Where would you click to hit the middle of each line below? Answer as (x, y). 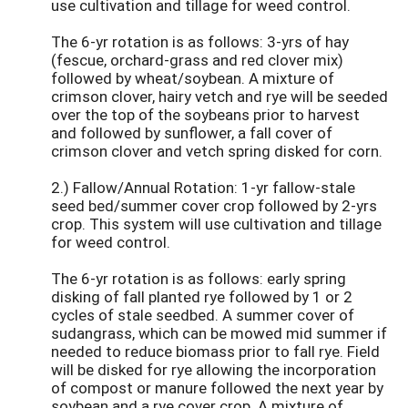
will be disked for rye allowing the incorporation (214, 369)
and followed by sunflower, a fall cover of (192, 132)
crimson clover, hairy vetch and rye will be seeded (219, 96)
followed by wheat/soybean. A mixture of (193, 77)
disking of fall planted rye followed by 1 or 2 (202, 296)
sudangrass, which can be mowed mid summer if (219, 332)
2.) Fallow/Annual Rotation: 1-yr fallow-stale (203, 187)
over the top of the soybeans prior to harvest (205, 114)
